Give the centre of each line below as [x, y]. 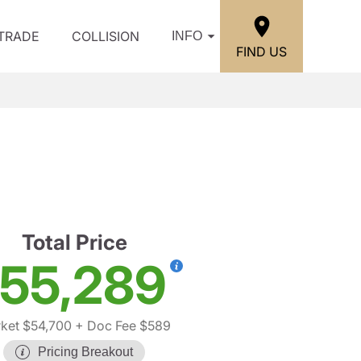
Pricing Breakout [85, 352]
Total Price [74, 242]
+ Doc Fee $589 [121, 326]
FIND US [261, 51]
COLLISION [106, 36]
